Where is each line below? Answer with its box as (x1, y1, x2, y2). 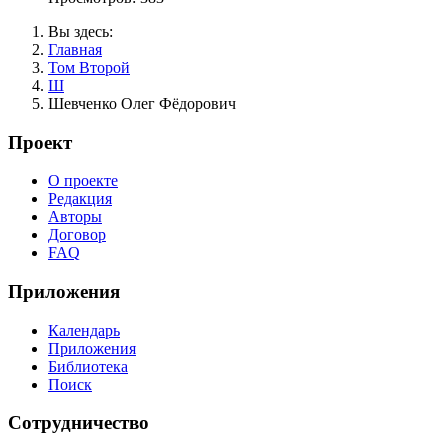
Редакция (48, 190, 112, 208)
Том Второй (48, 58, 130, 76)
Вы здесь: (48, 22, 121, 40)
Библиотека (48, 357, 128, 375)
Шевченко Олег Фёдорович (48, 94, 236, 112)
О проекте (48, 172, 118, 190)
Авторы (48, 208, 102, 226)
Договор (48, 226, 106, 244)
